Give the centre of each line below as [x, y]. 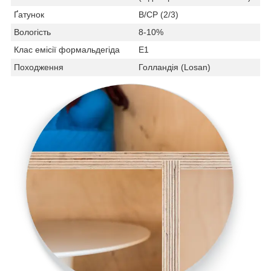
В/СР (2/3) [158, 15]
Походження [39, 67]
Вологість [32, 32]
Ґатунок [29, 15]
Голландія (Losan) [175, 67]
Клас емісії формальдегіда [67, 50]
